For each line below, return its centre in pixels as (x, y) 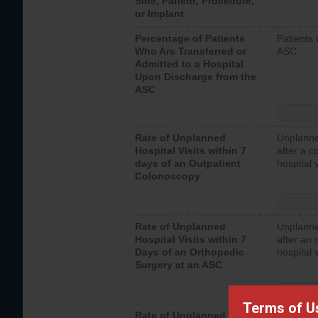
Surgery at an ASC (179, 265)
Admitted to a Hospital (189, 64)
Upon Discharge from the (196, 77)
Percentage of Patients (190, 38)
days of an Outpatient (188, 163)
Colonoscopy (168, 176)
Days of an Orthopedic (190, 252)
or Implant (159, 13)
